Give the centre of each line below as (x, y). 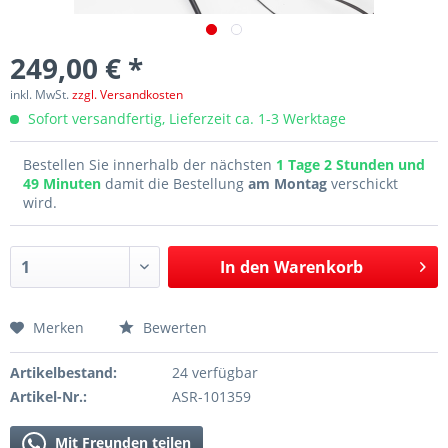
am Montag (287, 183)
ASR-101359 (211, 396)
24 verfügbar (214, 372)
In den (244, 267)
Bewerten (173, 327)
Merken (58, 327)
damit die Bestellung (176, 183)
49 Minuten (64, 183)
